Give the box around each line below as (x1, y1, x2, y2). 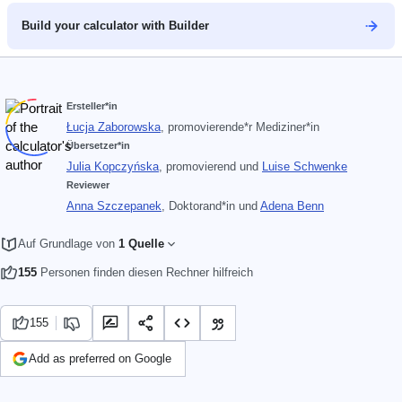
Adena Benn (260, 199, 324, 214)
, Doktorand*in (162, 199, 235, 214)
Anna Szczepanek (66, 199, 162, 214)
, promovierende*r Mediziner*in (161, 120, 319, 135)
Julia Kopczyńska (66, 160, 159, 174)
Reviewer (66, 179, 109, 191)
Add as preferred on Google (29, 352, 171, 366)
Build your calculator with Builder (22, 19, 209, 33)
